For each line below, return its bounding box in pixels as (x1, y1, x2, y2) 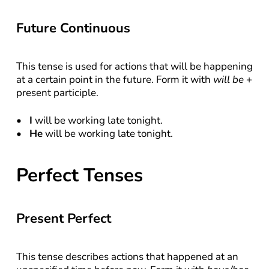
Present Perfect (16, 210, 111, 228)
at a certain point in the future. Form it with (16, 73, 213, 86)
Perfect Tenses (16, 163, 143, 188)
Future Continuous (16, 19, 130, 37)
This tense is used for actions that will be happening (16, 59, 253, 73)
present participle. (16, 86, 98, 100)
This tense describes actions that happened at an (16, 250, 238, 264)
